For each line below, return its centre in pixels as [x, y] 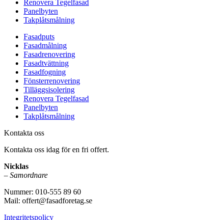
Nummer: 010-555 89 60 [42, 192]
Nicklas [16, 166]
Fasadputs [39, 37]
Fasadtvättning [46, 63]
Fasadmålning [45, 46]
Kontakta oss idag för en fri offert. [56, 150]
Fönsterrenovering [52, 81]
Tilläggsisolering [49, 90]
